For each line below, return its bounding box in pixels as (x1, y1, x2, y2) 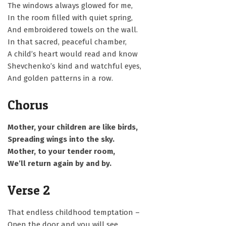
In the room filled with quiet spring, (8, 13, 133, 22)
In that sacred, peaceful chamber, (8, 37, 127, 46)
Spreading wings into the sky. (8, 135, 115, 144)
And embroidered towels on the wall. (8, 25, 138, 34)
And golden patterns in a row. (8, 74, 113, 83)
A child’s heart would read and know (8, 49, 138, 59)
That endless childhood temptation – (8, 208, 140, 217)
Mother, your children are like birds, (8, 123, 138, 132)
